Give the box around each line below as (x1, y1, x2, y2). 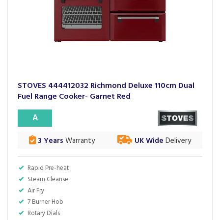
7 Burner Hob (27, 197, 63, 207)
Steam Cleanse (27, 174, 68, 185)
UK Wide (135, 135, 164, 147)
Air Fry (27, 186, 44, 196)
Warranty (63, 135, 95, 147)
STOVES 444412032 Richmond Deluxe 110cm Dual (18, 80, 194, 92)
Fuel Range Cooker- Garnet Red (18, 90, 131, 103)
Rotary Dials (27, 208, 60, 219)
